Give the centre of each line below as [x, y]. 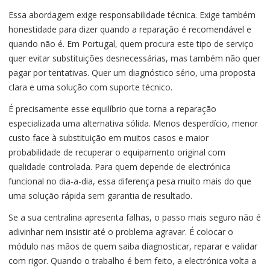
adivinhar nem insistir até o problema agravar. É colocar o [121, 232]
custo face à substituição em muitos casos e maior [108, 138]
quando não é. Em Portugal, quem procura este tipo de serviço [131, 44]
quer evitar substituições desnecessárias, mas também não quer [134, 58]
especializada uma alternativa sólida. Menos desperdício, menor [133, 124]
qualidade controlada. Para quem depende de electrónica [120, 167]
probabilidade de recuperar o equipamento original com [117, 152]
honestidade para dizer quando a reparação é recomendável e [130, 30]
